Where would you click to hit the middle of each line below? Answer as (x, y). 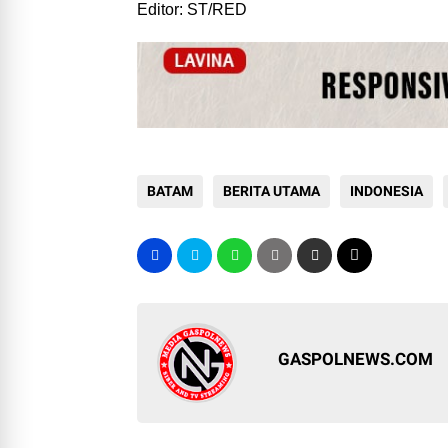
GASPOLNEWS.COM (356, 358)
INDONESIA (386, 190)
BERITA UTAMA (271, 190)
